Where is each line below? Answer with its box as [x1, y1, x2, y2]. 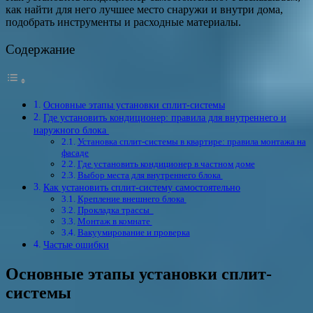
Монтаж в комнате [77, 215, 152, 226]
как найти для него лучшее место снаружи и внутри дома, [6, 3, 283, 15]
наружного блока [34, 124, 109, 136]
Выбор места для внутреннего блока [77, 169, 223, 180]
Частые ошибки [43, 238, 109, 250]
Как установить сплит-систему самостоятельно [43, 181, 240, 193]
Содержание [6, 41, 75, 57]
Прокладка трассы [77, 204, 154, 215]
